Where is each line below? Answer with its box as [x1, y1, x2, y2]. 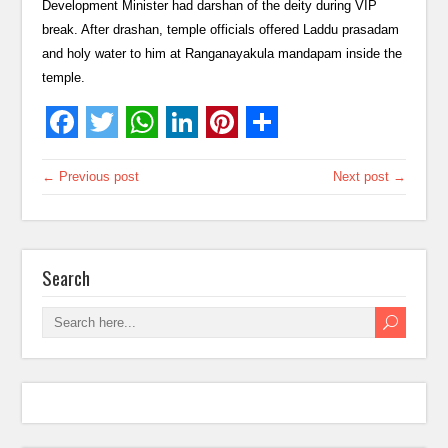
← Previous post [42, 169, 140, 185]
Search [42, 263, 91, 292]
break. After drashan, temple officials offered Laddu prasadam [42, 22, 400, 38]
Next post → [332, 169, 406, 185]
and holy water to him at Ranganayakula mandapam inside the [42, 46, 403, 62]
